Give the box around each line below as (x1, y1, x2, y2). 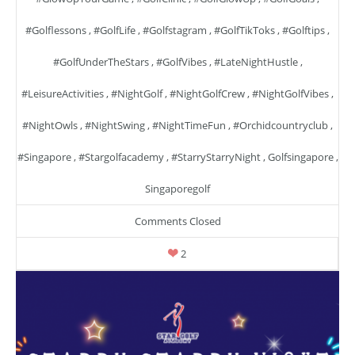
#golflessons (25, 23, 86, 38)
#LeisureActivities (21, 86, 104, 101)
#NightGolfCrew (170, 86, 245, 101)
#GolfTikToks (214, 23, 275, 38)
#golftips (282, 23, 325, 38)
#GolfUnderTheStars (52, 55, 149, 70)
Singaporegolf (145, 181, 210, 197)
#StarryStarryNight (170, 150, 261, 165)
